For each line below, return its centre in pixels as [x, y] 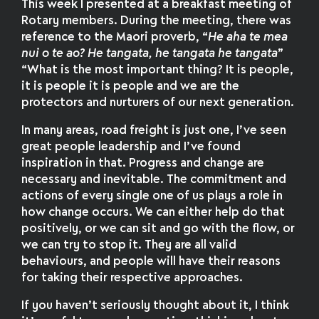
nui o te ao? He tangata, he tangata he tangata [150, 54]
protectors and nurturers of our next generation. [158, 103]
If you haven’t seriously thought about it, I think [156, 305]
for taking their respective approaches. [132, 278]
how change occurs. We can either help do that [153, 212]
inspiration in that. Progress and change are [143, 163]
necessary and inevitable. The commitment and [154, 179]
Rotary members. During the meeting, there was [157, 21]
